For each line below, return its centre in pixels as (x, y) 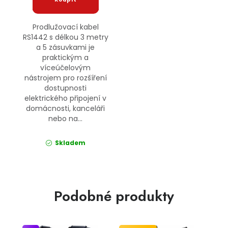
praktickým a (66, 58)
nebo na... (66, 119)
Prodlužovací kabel (65, 27)
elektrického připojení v (66, 98)
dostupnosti (66, 88)
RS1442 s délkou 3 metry (65, 37)
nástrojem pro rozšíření (65, 78)
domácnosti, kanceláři (66, 109)
